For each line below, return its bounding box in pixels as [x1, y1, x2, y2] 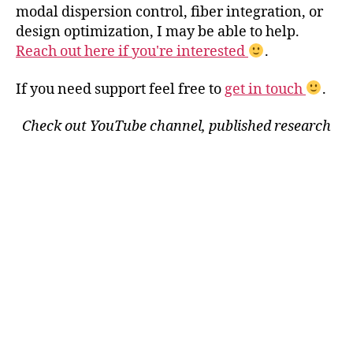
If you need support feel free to [16, 80, 225, 98]
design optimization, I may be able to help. [16, 23, 299, 42]
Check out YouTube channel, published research [22, 117, 331, 136]
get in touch [225, 80, 306, 98]
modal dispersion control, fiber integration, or [16, 3, 323, 22]
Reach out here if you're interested [16, 43, 248, 61]
